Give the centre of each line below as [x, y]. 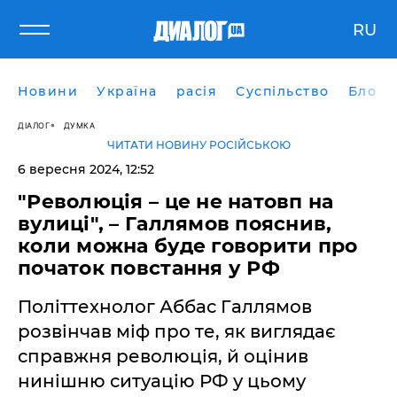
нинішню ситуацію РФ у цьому [162, 381]
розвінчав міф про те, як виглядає [177, 331]
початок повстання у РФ [149, 268]
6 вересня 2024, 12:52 [86, 169]
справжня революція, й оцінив [163, 356]
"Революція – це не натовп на [176, 202]
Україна [127, 91]
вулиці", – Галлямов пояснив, [175, 224]
